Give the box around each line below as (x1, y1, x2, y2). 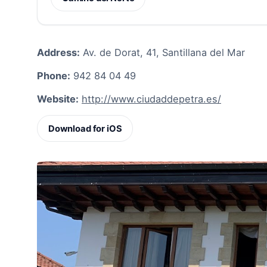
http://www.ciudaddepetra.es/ (82, 93, 221, 105)
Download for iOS (48, 123, 122, 134)
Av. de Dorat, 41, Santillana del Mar (80, 46, 245, 58)
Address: (37, 46, 80, 58)
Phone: (37, 69, 70, 82)
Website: (37, 93, 79, 105)
